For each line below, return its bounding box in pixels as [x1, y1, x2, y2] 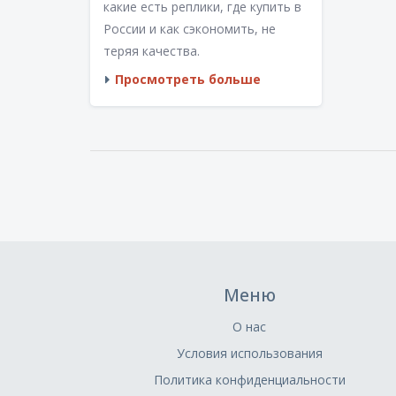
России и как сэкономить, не [103, 19, 276, 37]
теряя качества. [103, 42, 200, 59]
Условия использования [176, 344, 323, 362]
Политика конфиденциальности [153, 370, 346, 388]
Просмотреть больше [115, 70, 261, 88]
